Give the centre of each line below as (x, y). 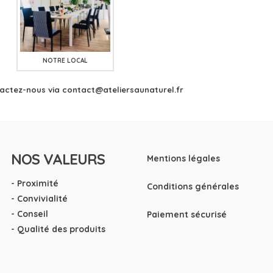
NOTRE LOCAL (66, 60)
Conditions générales (193, 186)
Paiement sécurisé (187, 214)
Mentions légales (184, 158)
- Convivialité (39, 199)
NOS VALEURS (58, 159)
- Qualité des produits (58, 229)
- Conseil (29, 214)
